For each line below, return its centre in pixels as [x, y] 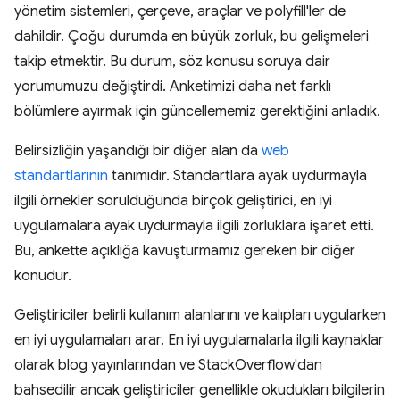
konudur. [43, 276]
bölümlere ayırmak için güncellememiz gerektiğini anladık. [197, 112]
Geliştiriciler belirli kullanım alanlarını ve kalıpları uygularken [200, 315]
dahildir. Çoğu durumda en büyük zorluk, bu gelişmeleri [192, 37]
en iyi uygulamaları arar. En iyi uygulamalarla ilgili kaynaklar [199, 340]
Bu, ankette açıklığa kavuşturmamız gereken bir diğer [185, 251]
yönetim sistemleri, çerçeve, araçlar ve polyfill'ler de [180, 12]
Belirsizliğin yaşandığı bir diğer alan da [138, 151]
